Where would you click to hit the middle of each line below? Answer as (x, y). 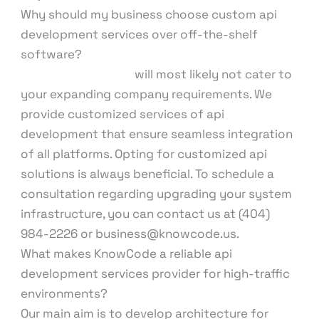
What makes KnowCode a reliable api (127, 254)
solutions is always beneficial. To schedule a (148, 174)
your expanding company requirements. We (147, 94)
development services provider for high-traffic (156, 274)
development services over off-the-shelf (140, 35)
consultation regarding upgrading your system (157, 194)
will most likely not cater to (212, 74)
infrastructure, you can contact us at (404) (146, 214)
